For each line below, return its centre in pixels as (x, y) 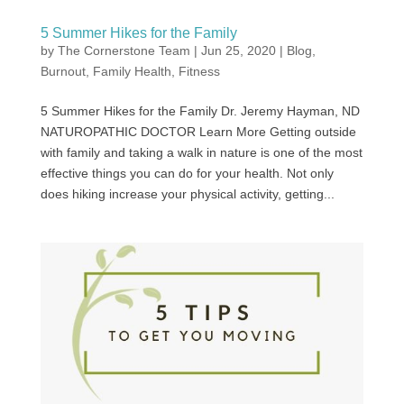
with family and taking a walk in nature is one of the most (201, 152)
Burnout (63, 71)
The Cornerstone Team (124, 50)
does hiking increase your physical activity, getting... (187, 193)
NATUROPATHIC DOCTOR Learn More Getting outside (198, 131)
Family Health (132, 71)
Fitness (199, 71)
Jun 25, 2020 (238, 50)
